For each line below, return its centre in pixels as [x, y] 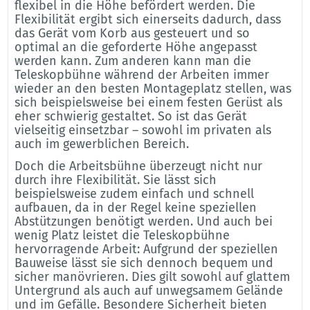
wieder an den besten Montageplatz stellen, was [153, 88]
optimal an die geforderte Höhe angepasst [136, 47]
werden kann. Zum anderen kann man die [133, 61]
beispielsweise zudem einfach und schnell [134, 193]
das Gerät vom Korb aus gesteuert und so [132, 33]
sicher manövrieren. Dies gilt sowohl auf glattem [152, 276]
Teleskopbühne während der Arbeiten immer [142, 74]
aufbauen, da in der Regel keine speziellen [135, 207]
